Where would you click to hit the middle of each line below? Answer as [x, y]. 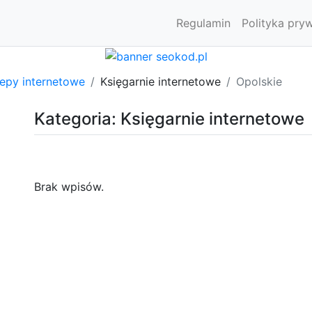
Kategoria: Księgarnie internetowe [169, 118]
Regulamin [203, 23]
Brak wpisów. [69, 186]
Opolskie [259, 81]
